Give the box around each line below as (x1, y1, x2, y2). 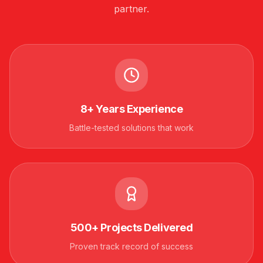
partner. (114, 2, 149, 15)
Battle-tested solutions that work (69, 122, 194, 133)
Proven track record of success (70, 241, 193, 251)
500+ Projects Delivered (70, 221, 193, 234)
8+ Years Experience (80, 102, 183, 115)
